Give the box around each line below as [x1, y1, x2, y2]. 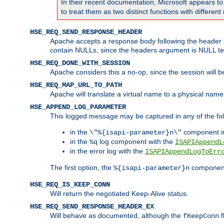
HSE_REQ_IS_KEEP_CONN [30, 180, 110, 188]
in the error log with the [70, 146, 145, 155]
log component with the [97, 137, 175, 145]
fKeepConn [183, 211, 219, 220]
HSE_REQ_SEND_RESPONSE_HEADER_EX [30, 202, 154, 210]
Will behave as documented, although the [50, 211, 183, 219]
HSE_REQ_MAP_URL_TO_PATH [30, 80, 122, 89]
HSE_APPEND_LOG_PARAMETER [30, 102, 126, 111]
